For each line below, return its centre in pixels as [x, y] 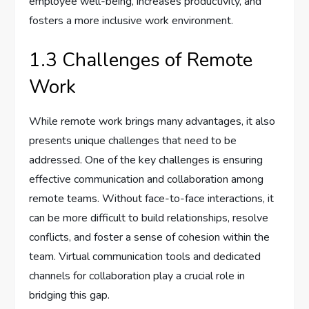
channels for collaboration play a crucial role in [137, 276]
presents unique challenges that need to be [133, 141]
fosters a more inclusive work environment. [131, 21]
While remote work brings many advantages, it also [152, 122]
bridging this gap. [70, 296]
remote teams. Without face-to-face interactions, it [152, 199]
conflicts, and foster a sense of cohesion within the [150, 238]
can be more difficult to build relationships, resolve [149, 218]
